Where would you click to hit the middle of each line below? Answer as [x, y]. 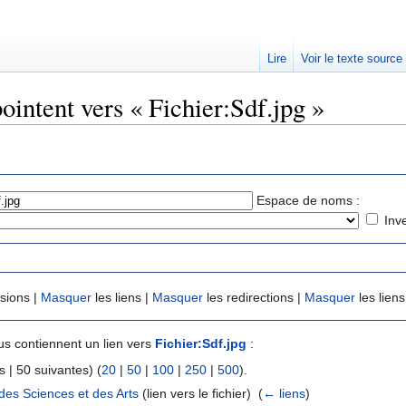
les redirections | [254, 298]
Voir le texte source [351, 58]
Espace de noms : [308, 200]
